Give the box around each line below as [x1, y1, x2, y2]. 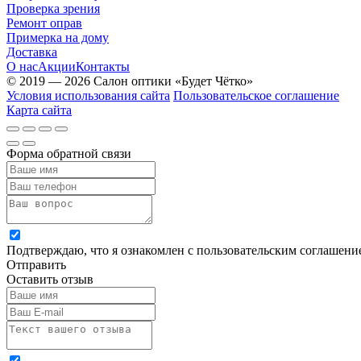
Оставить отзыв [6, 272, 93, 286]
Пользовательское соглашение [173, 88, 339, 102]
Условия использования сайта [6, 88, 170, 102]
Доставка [6, 44, 57, 59]
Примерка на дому [6, 30, 109, 44]
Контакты [76, 59, 130, 73]
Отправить [6, 257, 66, 272]
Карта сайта [6, 102, 72, 117]
